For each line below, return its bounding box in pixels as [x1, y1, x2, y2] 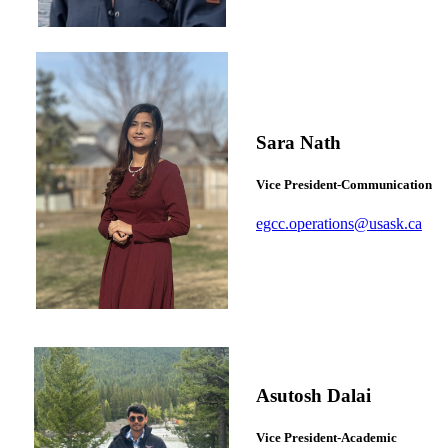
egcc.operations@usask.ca [256, 214, 422, 232]
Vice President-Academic [256, 430, 397, 446]
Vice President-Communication [256, 177, 432, 193]
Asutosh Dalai [256, 385, 371, 407]
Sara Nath [256, 132, 341, 154]
